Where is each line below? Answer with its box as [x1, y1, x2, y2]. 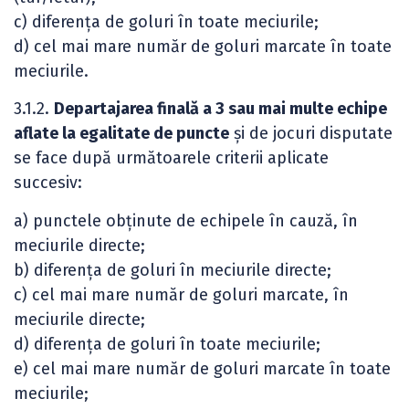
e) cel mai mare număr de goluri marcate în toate [14, 358, 391, 379]
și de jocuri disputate [229, 123, 393, 144]
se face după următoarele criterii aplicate [14, 148, 329, 169]
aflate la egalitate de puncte [14, 123, 229, 144]
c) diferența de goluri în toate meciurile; [14, 11, 319, 32]
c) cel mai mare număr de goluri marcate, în [14, 284, 349, 305]
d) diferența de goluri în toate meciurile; [14, 333, 320, 354]
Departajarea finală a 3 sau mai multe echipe [54, 99, 387, 120]
